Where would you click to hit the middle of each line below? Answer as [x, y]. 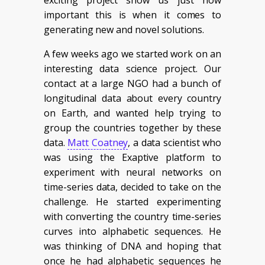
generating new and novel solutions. [124, 29]
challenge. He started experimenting [132, 201]
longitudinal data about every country [132, 98]
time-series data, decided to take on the [132, 187]
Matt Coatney [98, 142]
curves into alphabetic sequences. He [132, 231]
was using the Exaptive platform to [132, 157]
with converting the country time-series [132, 216]
